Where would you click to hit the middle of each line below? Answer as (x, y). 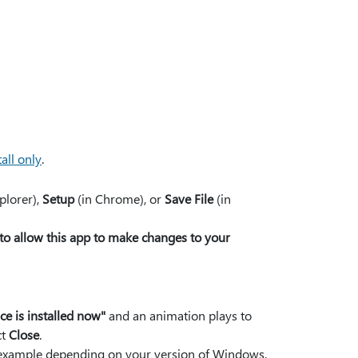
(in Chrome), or (119, 199)
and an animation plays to (179, 315)
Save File (189, 199)
